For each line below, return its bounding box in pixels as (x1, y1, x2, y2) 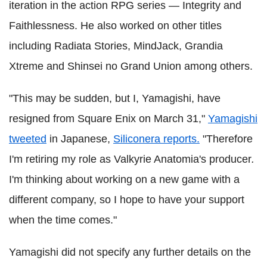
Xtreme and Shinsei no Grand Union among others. (9, 60, 253, 73)
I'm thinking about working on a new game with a (9, 173, 240, 186)
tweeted (9, 133, 46, 145)
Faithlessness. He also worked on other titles (9, 20, 222, 32)
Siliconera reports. (113, 133, 200, 145)
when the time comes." (9, 214, 117, 226)
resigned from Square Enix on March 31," (9, 113, 208, 125)
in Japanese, (46, 133, 113, 145)
